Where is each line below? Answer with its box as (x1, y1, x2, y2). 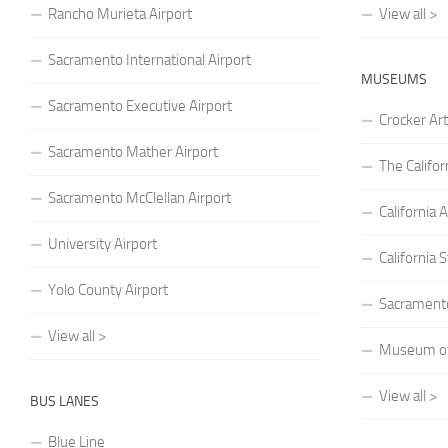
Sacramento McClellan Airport (48, 188, 231, 207)
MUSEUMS (361, 70, 428, 88)
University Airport (48, 234, 157, 253)
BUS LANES (30, 392, 99, 410)
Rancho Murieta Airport (48, 4, 192, 23)
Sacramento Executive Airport (48, 96, 232, 115)
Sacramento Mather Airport (48, 142, 218, 161)
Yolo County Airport (48, 280, 168, 299)
